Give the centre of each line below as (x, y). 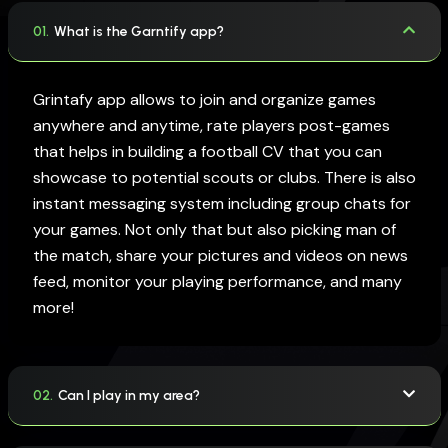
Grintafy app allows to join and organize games (204, 99)
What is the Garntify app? (138, 31)
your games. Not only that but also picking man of (214, 229)
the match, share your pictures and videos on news (220, 255)
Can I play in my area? (128, 395)
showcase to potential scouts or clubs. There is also (224, 177)
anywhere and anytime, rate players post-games (211, 125)
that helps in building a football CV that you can (207, 151)
